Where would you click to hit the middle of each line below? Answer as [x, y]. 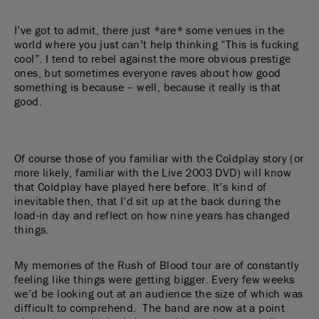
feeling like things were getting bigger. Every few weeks [155, 279]
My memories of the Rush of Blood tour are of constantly [157, 265]
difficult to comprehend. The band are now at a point [150, 308]
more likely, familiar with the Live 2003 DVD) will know [153, 172]
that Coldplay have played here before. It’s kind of [141, 187]
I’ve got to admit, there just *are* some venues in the [150, 30]
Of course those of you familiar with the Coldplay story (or [159, 158]
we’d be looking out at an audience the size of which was [159, 293]
